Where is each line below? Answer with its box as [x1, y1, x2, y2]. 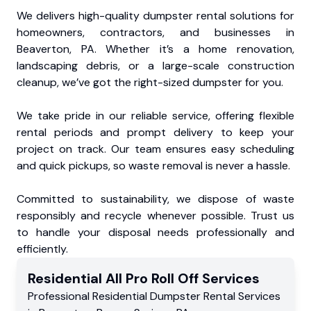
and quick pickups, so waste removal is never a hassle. [17, 158, 290, 174]
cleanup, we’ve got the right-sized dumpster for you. [17, 75, 283, 90]
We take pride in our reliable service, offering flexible [17, 108, 294, 124]
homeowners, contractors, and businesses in [17, 25, 294, 40]
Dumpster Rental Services [150, 289, 280, 304]
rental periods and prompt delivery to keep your [17, 125, 294, 140]
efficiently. [17, 242, 68, 257]
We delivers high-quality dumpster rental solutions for [17, 8, 294, 24]
